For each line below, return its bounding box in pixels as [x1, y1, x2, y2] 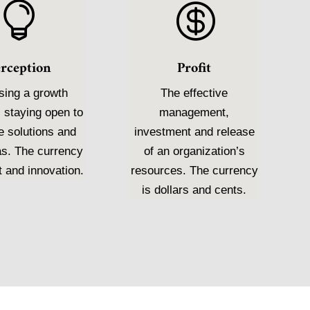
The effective [161, 86, 228, 100]
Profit [177, 57, 212, 82]
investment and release [134, 125, 255, 139]
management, [159, 106, 230, 120]
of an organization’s [143, 145, 245, 158]
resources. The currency [130, 164, 258, 178]
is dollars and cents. [142, 183, 247, 197]
